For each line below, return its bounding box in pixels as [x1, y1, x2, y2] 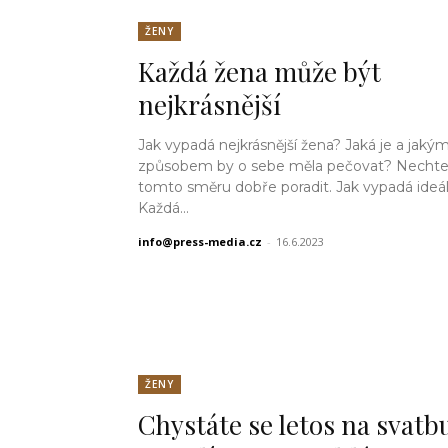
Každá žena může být [138, 53, 381, 89]
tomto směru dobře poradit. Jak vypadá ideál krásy [138, 177, 336, 196]
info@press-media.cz [138, 233, 262, 249]
